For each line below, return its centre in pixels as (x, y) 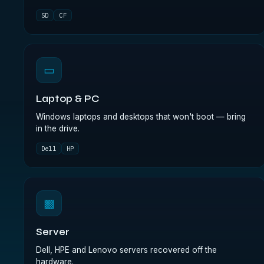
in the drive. (58, 128)
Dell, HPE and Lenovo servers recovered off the (126, 250)
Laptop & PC (68, 99)
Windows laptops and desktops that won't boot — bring (141, 117)
